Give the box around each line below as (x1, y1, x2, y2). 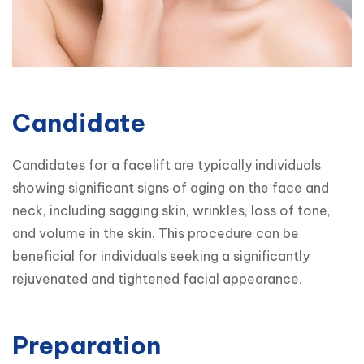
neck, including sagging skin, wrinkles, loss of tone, (12, 201, 331, 219)
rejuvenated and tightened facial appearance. (12, 270, 302, 287)
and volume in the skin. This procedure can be (12, 224, 299, 241)
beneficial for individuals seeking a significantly (12, 247, 310, 264)
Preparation (12, 329, 161, 361)
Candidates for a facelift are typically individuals (12, 156, 321, 173)
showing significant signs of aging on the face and (12, 179, 329, 196)
